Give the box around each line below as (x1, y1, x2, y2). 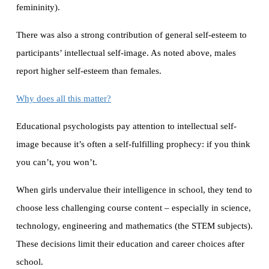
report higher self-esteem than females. (16, 66, 162, 76)
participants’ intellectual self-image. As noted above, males (16, 48, 236, 58)
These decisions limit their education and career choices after (16, 239, 244, 249)
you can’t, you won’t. (16, 157, 97, 168)
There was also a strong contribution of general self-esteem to (16, 30, 247, 40)
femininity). (16, 2, 60, 13)
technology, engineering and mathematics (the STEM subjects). (16, 221, 253, 231)
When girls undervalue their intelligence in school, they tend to (16, 185, 252, 195)
